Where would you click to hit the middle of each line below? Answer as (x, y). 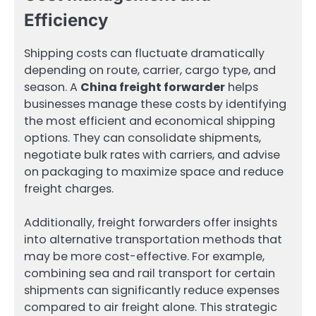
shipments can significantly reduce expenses (152, 290)
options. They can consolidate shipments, (142, 138)
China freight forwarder (153, 87)
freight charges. (69, 188)
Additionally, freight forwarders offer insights (151, 222)
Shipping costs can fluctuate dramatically (144, 53)
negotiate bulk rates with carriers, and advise (152, 154)
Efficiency (66, 20)
